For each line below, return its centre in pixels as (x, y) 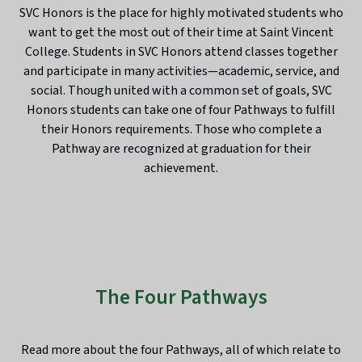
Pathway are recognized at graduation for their (181, 148)
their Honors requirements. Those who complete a (181, 129)
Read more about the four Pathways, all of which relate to (181, 349)
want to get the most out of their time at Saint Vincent (181, 32)
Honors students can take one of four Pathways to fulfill (181, 109)
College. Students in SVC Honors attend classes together (181, 51)
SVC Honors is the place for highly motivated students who (181, 13)
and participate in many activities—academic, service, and (181, 71)
